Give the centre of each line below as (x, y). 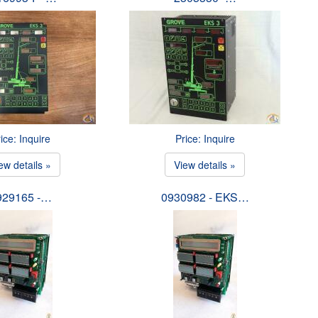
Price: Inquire (205, 138)
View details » (205, 165)
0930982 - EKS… (205, 197)
